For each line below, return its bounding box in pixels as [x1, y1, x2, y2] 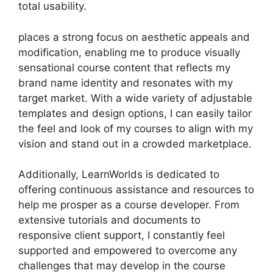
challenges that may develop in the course [18, 260, 225, 272]
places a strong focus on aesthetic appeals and [18, 30, 250, 43]
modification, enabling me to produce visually [18, 46, 240, 58]
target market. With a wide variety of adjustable [18, 91, 252, 104]
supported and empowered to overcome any [18, 244, 237, 257]
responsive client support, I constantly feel [18, 229, 225, 241]
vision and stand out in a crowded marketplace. [18, 137, 252, 150]
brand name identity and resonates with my [18, 76, 233, 89]
